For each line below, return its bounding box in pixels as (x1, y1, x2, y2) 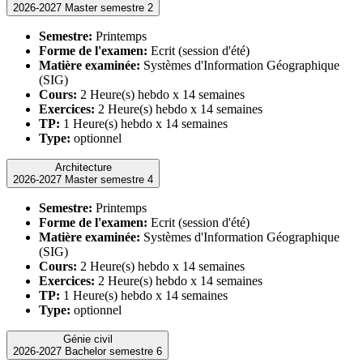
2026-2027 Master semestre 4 (65, 173, 153, 186)
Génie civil (62, 333, 113, 346)
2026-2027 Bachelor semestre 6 (65, 345, 162, 358)
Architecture (54, 161, 112, 174)
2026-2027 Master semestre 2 (65, 2, 153, 15)
